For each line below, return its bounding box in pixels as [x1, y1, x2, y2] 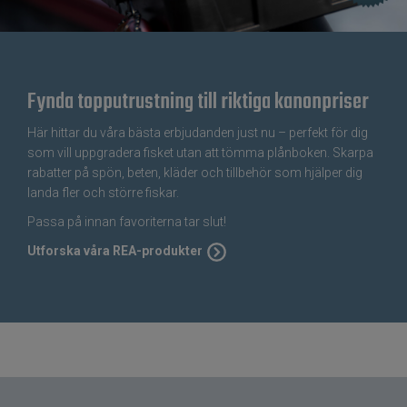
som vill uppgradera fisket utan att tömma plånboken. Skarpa [27, 144, 373, 160]
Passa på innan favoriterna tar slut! [27, 213, 226, 229]
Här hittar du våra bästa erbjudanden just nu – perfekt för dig [27, 124, 368, 140]
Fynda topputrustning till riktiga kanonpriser [27, 84, 369, 119]
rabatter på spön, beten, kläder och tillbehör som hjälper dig [27, 164, 362, 180]
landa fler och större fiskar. [27, 184, 179, 200]
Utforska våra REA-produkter [27, 243, 203, 258]
